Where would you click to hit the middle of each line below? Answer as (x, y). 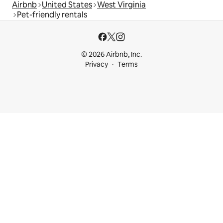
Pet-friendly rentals (52, 15)
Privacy (97, 64)
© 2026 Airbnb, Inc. (111, 54)
